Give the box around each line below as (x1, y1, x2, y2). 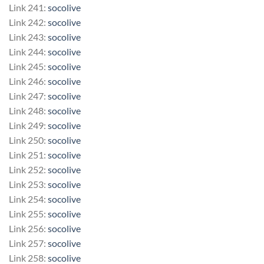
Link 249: (9, 119, 48, 131)
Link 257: (9, 237, 48, 249)
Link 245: (9, 60, 48, 72)
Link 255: (9, 207, 48, 219)
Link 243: (9, 31, 48, 42)
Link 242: (9, 16, 48, 28)
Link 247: (9, 90, 48, 101)
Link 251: (9, 148, 48, 160)
